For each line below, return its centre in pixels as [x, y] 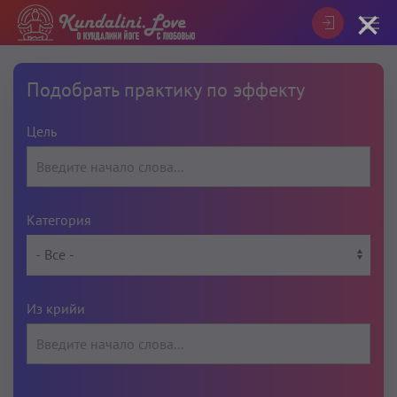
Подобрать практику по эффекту [166, 90]
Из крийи [56, 308]
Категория [59, 220]
